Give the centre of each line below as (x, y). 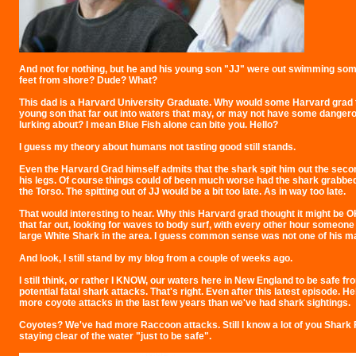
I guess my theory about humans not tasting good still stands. (157, 147)
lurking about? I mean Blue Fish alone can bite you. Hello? (149, 125)
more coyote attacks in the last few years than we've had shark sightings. (185, 303)
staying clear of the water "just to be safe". (115, 336)
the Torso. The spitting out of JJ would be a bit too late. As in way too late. (182, 192)
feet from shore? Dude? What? (88, 80)
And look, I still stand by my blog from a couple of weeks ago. (156, 258)
